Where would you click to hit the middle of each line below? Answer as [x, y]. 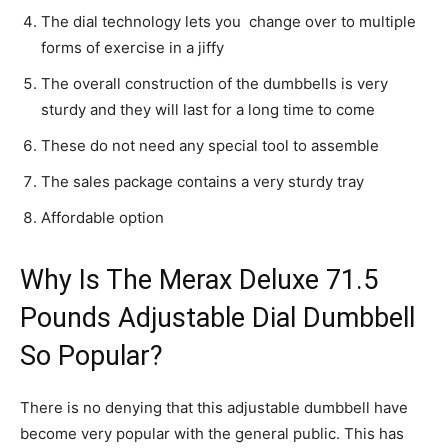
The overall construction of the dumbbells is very [214, 83]
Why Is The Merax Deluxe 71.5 [199, 280]
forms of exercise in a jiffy [132, 47]
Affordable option [102, 217]
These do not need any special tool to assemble [210, 145]
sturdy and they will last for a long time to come [208, 109]
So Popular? [91, 356]
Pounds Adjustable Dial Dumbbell [217, 318]
